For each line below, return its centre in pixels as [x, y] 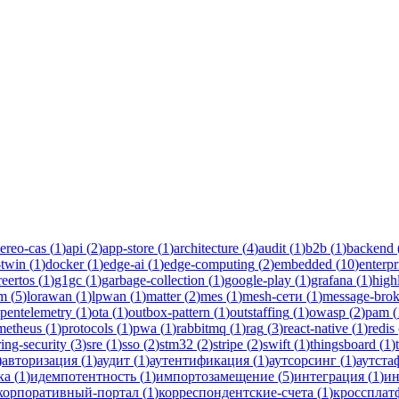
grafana [332, 280]
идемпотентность [83, 376]
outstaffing [260, 312]
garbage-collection [153, 280]
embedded [303, 264]
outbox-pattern [169, 312]
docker [65, 264]
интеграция [329, 376]
